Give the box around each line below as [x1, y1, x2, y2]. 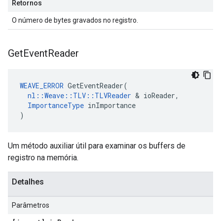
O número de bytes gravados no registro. [12, 16, 138, 24]
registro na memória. [8, 153, 78, 162]
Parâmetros [12, 201, 49, 209]
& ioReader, [131, 91, 179, 100]
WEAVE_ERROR [20, 81, 64, 90]
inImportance [84, 101, 136, 110]
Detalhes [12, 177, 44, 186]
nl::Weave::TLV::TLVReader [28, 91, 131, 100]
